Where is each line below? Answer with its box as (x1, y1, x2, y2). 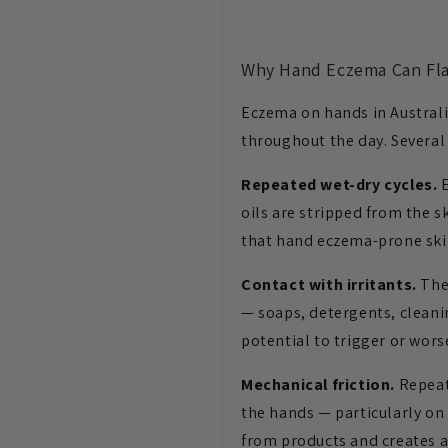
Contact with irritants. (241, 273, 417, 295)
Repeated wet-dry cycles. (241, 173, 438, 195)
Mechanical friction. (241, 373, 395, 395)
